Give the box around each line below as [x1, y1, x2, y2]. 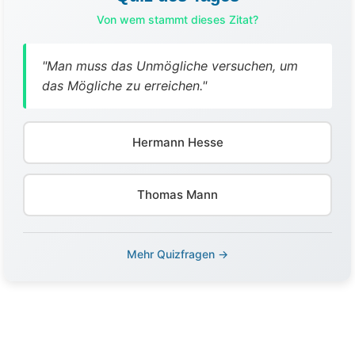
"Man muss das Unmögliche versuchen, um [42, 58, 298, 74]
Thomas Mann [137, 187, 218, 202]
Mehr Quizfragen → [127, 247, 228, 261]
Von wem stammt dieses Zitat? [97, 13, 258, 26]
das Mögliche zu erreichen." [42, 78, 207, 94]
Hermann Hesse [132, 135, 223, 150]
